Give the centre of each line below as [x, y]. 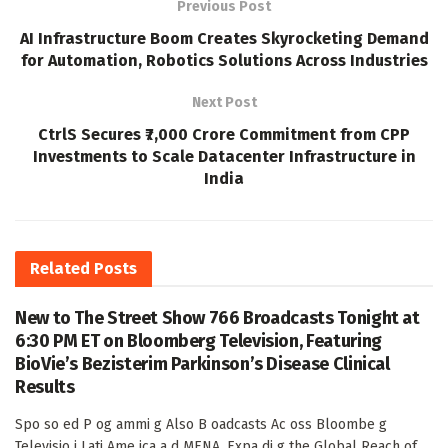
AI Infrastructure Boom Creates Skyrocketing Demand [224, 38]
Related [60, 268]
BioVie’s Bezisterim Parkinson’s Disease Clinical [202, 363]
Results [45, 386]
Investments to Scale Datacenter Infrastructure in [224, 156]
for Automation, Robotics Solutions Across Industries [224, 60]
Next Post [224, 102]
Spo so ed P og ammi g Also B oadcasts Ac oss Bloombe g [201, 424]
